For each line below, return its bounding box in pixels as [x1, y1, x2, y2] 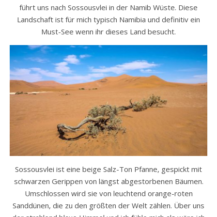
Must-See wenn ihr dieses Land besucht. [41, 26, 176, 36]
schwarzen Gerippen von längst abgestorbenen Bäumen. [14, 176, 203, 186]
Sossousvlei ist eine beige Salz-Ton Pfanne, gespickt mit [15, 164, 202, 174]
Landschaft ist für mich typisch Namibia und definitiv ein [17, 14, 200, 24]
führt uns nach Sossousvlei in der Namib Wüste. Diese [19, 2, 198, 12]
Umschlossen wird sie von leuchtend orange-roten [24, 188, 193, 199]
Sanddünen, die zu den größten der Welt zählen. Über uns [13, 201, 204, 211]
